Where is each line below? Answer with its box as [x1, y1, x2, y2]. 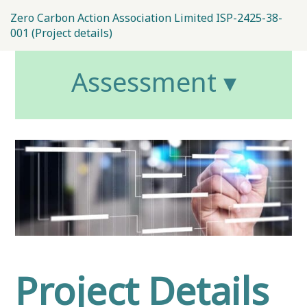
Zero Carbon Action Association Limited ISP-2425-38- [10, 10, 282, 26]
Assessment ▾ [71, 64, 236, 100]
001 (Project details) [10, 25, 112, 41]
